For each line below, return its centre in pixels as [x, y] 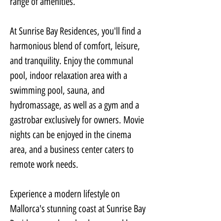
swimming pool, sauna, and [58, 90]
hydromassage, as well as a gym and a [75, 105]
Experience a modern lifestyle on [66, 194]
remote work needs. [44, 164]
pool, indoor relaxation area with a [70, 75]
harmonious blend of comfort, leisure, [76, 46]
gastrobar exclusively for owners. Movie [78, 120]
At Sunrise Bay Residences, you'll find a [76, 31]
